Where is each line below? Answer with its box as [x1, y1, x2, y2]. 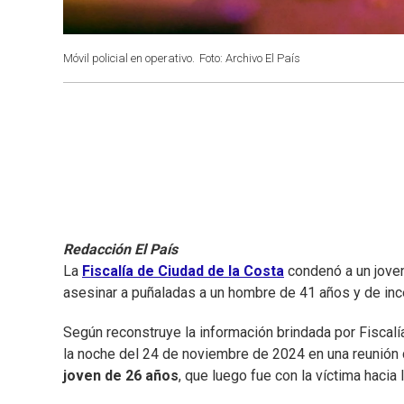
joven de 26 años [63, 367, 179, 385]
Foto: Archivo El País [199, 51, 300, 65]
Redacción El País [63, 241, 178, 259]
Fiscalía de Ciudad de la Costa [82, 262, 284, 280]
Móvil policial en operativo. [63, 51, 195, 65]
